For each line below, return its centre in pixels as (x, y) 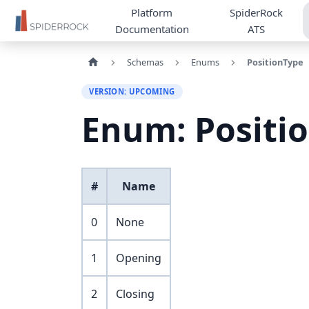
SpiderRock (257, 12)
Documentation (152, 29)
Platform (152, 12)
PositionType (275, 62)
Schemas (145, 62)
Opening (139, 258)
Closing (135, 294)
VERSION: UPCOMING (132, 91)
